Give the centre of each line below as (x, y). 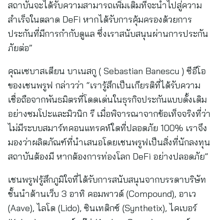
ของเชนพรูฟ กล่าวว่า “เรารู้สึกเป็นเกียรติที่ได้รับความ (104, 85)
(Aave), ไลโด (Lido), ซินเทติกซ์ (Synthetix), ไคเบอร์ (102, 208)
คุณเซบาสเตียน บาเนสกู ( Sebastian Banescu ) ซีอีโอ (107, 71)
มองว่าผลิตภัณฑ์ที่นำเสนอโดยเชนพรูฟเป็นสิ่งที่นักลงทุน (109, 142)
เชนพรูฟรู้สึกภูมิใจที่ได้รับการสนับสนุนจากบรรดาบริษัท (107, 179)
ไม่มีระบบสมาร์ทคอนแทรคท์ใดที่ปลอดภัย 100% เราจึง (108, 128)
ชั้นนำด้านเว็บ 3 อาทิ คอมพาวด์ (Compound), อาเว (102, 194)
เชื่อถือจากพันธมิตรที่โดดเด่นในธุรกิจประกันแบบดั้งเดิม (107, 99)
